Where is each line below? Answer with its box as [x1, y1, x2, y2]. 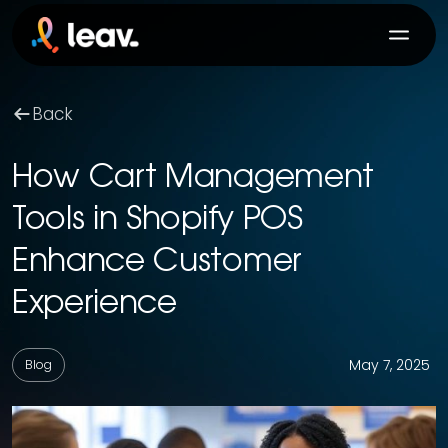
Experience [12, 289, 177, 321]
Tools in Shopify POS [12, 205, 303, 237]
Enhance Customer [12, 247, 302, 279]
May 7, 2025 [349, 355, 430, 375]
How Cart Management [12, 163, 374, 195]
